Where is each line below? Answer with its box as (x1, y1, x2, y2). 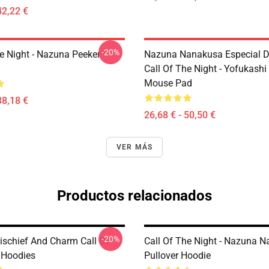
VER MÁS (116, 143, 153, 151)
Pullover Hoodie (144, 250, 211, 261)
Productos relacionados (57, 187, 212, 204)
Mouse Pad (144, 77, 192, 89)
